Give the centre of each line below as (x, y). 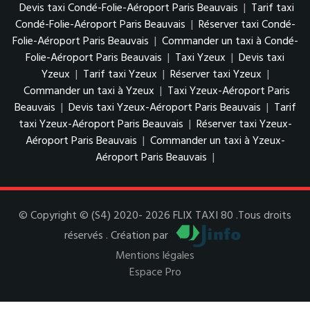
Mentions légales (155, 256)
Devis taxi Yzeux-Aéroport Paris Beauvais (164, 108)
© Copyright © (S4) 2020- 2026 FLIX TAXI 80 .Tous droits (155, 216)
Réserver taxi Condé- (247, 25)
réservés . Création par (118, 236)
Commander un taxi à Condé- (230, 42)
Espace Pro (155, 272)
